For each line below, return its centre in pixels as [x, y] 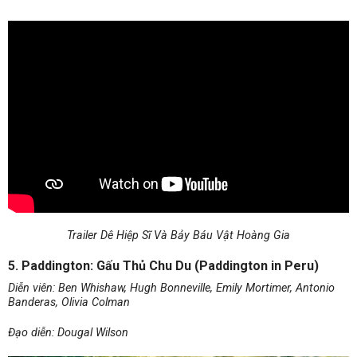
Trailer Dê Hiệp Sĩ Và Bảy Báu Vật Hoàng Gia [178, 235]
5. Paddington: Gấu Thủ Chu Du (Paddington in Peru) [163, 265]
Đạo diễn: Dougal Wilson [68, 332]
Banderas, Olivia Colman [69, 302]
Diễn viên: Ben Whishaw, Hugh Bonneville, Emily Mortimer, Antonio [171, 288]
